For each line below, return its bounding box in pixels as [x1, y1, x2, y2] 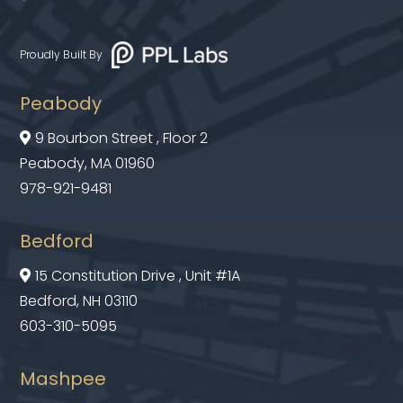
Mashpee [20, 366, 107, 392]
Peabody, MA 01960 [20, 153, 156, 175]
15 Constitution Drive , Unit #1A [35, 265, 241, 287]
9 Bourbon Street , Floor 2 [35, 128, 209, 149]
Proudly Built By [20, 47, 103, 63]
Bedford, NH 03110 [20, 291, 139, 312]
